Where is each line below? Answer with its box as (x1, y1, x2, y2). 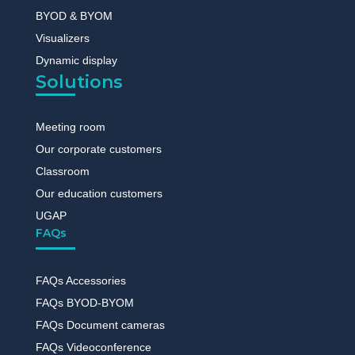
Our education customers (35, 186, 162, 200)
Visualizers (35, 31, 90, 44)
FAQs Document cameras (35, 318, 165, 331)
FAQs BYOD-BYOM (35, 296, 134, 309)
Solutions (35, 71, 123, 93)
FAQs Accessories (35, 273, 126, 287)
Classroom (35, 164, 90, 177)
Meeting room (35, 120, 105, 133)
